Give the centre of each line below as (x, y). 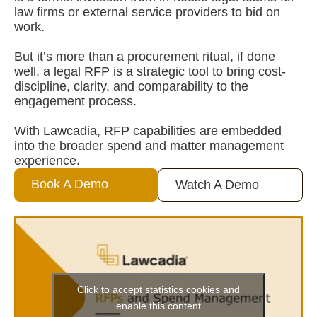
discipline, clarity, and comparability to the (131, 86)
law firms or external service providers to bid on (147, 12)
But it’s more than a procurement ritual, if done (145, 57)
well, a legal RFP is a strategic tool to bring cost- (150, 71)
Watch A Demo (218, 185)
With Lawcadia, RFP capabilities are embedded (148, 131)
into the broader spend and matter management (149, 146)
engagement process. (75, 101)
